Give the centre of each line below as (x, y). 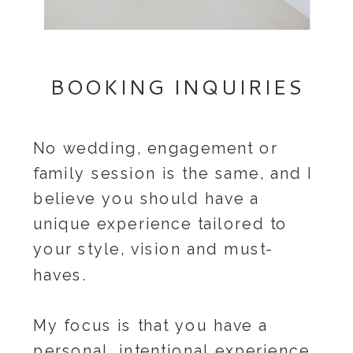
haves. (60, 275)
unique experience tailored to (160, 224)
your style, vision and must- (154, 249)
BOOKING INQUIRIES (176, 86)
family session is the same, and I (173, 173)
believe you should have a (146, 199)
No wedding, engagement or (156, 148)
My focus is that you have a (150, 325)
